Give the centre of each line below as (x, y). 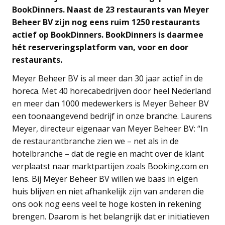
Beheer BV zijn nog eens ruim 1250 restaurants (106, 22)
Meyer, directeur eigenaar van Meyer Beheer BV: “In (110, 128)
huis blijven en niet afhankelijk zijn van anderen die (108, 191)
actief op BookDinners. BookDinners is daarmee (108, 34)
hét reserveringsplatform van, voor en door (100, 47)
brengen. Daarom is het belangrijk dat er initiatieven (111, 216)
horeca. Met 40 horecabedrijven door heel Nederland (111, 91)
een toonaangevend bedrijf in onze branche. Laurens (112, 116)
